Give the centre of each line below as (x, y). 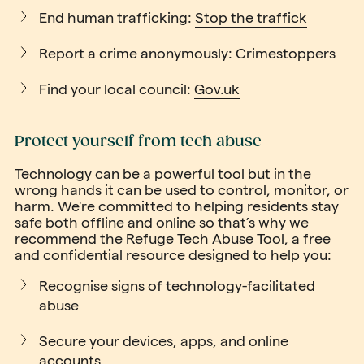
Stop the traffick (251, 17)
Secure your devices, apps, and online (164, 341)
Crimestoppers (286, 53)
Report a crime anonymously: (137, 53)
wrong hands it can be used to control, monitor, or (182, 190)
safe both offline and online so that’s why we (162, 222)
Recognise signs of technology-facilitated (177, 286)
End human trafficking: (117, 17)
